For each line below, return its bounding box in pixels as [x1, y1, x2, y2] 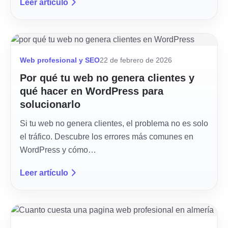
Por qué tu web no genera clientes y [20, 72, 194, 83]
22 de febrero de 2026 [100, 56, 172, 64]
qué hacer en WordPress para [20, 85, 163, 97]
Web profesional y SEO [20, 56, 100, 64]
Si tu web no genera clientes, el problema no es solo [20, 119, 208, 128]
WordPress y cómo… [20, 146, 96, 154]
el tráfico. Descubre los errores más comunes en [20, 132, 193, 141]
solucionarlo [20, 99, 80, 110]
